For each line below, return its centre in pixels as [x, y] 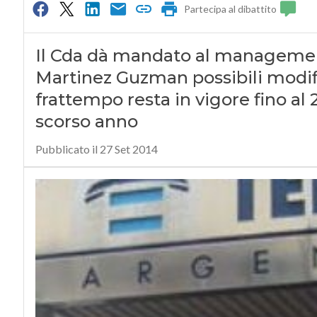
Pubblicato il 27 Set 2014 [96, 149]
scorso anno [86, 122]
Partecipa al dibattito [231, 9]
